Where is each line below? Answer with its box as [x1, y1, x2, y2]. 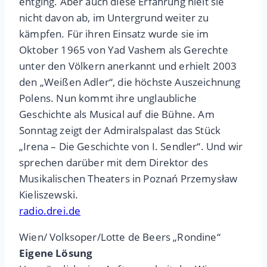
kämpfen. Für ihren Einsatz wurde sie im [19, 27, 209, 41]
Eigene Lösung [19, 246, 93, 260]
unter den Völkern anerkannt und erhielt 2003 [19, 59, 237, 73]
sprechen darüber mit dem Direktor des [19, 156, 209, 170]
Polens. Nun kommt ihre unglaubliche [19, 91, 197, 105]
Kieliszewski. [19, 188, 79, 202]
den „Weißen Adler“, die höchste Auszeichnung [19, 75, 241, 89]
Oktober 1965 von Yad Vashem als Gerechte [19, 43, 228, 57]
